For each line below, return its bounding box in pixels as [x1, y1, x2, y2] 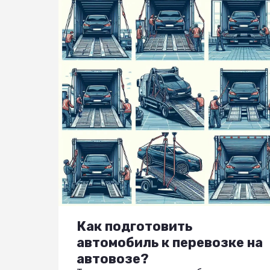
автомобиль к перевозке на [77, 234, 263, 251]
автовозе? [77, 250, 149, 267]
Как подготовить [77, 218, 192, 234]
